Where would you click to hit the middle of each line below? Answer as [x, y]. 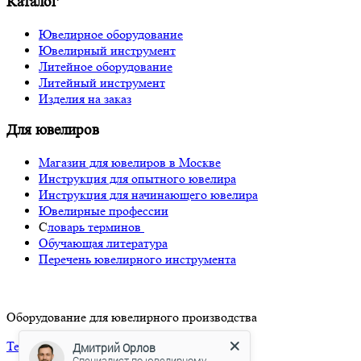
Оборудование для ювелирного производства [132, 317]
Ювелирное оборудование [111, 34]
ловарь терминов [96, 227]
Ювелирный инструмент [107, 50]
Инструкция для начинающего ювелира [148, 195]
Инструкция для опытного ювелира [137, 179]
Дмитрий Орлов [114, 348]
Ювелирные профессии [104, 211]
